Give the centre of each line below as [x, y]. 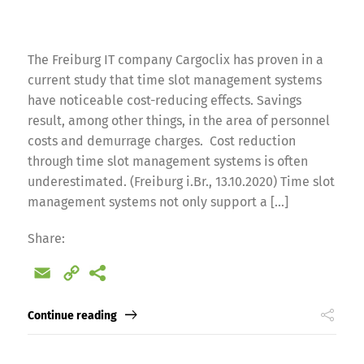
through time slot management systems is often [167, 161]
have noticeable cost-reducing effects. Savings [164, 100]
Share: [46, 238]
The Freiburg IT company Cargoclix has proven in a [175, 59]
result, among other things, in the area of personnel [178, 120]
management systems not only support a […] [158, 201]
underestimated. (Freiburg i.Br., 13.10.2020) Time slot [181, 181]
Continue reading [72, 316]
